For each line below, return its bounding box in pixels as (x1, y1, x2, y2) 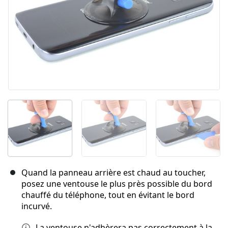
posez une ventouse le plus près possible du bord (21, 178, 212, 190)
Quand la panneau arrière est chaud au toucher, (21, 167, 206, 179)
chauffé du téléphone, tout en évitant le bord (21, 189, 194, 201)
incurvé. (21, 201, 52, 212)
